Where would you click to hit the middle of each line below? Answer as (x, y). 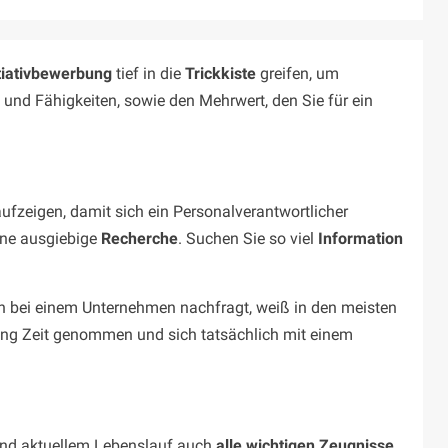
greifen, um (297, 74)
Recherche (139, 239)
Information (360, 239)
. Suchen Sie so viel (248, 239)
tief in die (148, 74)
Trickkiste (220, 74)
